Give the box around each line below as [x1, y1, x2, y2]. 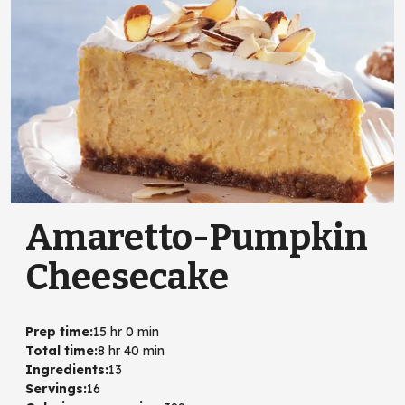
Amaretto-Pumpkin [25, 215, 368, 259]
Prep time [25, 323, 89, 340]
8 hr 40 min [98, 342, 165, 359]
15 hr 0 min [93, 323, 159, 340]
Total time [25, 342, 94, 359]
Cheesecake [25, 255, 229, 299]
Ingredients [25, 361, 105, 378]
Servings [25, 380, 83, 397]
